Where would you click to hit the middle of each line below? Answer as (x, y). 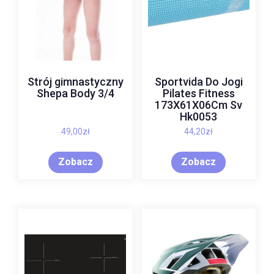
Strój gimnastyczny (75, 81)
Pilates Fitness (198, 93)
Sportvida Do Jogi (198, 81)
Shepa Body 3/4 (75, 93)
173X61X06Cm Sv (199, 105)
